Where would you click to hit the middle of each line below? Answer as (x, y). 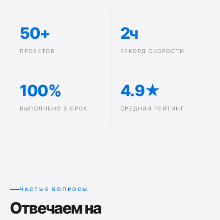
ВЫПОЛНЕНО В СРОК (54, 109)
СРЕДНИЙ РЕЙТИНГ (152, 109)
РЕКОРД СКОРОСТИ (152, 51)
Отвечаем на (55, 208)
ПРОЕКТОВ (37, 51)
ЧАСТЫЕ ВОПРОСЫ (54, 189)
